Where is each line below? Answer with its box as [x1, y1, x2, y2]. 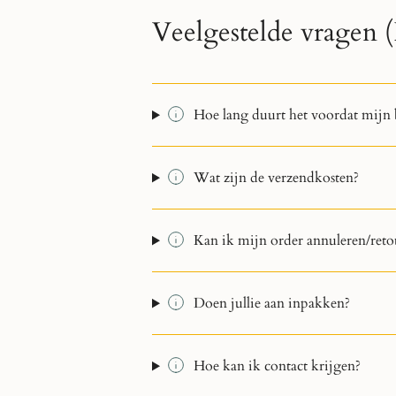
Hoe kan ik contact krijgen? [193, 356, 361, 377]
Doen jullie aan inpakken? [193, 293, 350, 314]
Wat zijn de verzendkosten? [193, 168, 359, 188]
